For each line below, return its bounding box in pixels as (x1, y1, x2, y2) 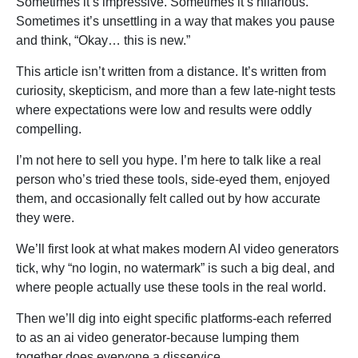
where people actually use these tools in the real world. (16, 280, 326, 295)
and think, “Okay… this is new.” (16, 34, 190, 48)
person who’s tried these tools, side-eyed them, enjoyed (16, 173, 330, 187)
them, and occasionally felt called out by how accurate (16, 192, 320, 206)
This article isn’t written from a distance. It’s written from (16, 65, 326, 79)
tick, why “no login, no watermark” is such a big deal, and (16, 261, 335, 276)
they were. (16, 211, 74, 225)
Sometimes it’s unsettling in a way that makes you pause (16, 14, 335, 29)
